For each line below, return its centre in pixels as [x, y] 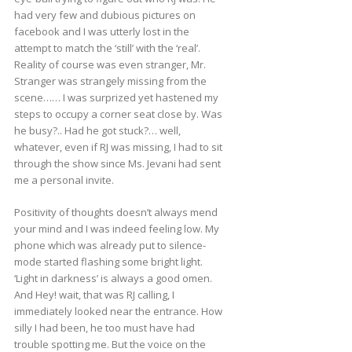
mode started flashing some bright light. [108, 262]
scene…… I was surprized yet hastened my [116, 98]
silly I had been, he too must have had [104, 328]
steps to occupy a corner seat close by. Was [118, 114]
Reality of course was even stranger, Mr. [110, 65]
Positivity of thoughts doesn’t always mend [115, 213]
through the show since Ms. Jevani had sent [117, 164]
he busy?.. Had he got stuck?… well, [97, 131]
